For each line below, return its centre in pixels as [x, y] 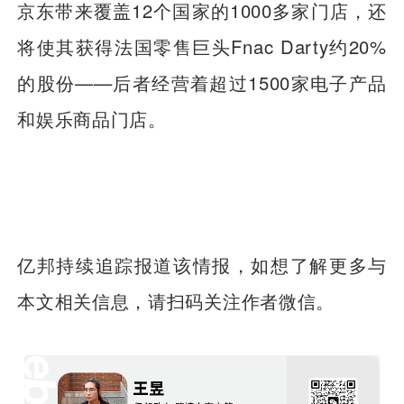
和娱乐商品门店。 [92, 119]
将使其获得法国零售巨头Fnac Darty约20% [202, 47]
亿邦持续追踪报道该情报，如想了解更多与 [202, 264]
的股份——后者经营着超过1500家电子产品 [202, 83]
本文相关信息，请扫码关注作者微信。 [176, 300]
